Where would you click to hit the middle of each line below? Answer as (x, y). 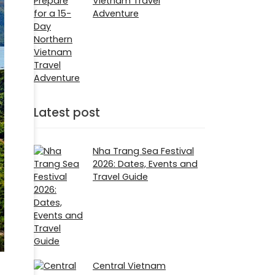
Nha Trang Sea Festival (143, 151)
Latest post (67, 113)
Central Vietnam (129, 266)
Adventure (116, 14)
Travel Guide (120, 177)
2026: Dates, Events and (145, 164)
